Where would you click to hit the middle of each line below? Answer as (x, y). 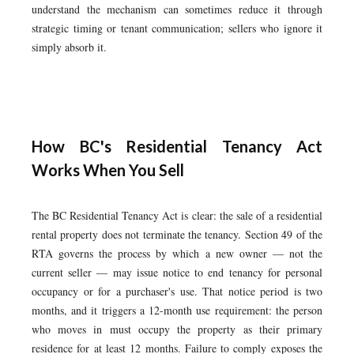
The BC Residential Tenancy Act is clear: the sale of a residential (177, 215)
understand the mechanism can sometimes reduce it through (177, 9)
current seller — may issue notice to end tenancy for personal (177, 272)
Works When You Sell (108, 170)
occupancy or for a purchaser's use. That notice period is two (177, 291)
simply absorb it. (69, 47)
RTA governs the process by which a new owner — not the (177, 253)
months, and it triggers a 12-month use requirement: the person (177, 310)
